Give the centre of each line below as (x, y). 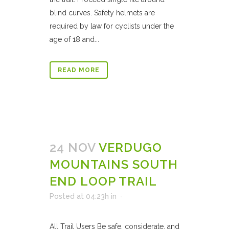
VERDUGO (130, 147)
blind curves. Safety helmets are (102, 13)
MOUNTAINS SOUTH (114, 164)
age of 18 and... (74, 39)
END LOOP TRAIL (103, 181)
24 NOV (73, 147)
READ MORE (79, 70)
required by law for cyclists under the (112, 26)
